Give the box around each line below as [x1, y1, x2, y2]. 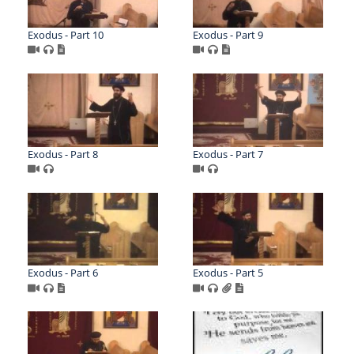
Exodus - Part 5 [192, 265, 263, 281]
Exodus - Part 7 [192, 146, 263, 161]
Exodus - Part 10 [28, 27, 104, 42]
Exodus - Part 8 [28, 146, 98, 161]
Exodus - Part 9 [192, 27, 263, 42]
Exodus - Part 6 [28, 265, 98, 281]
